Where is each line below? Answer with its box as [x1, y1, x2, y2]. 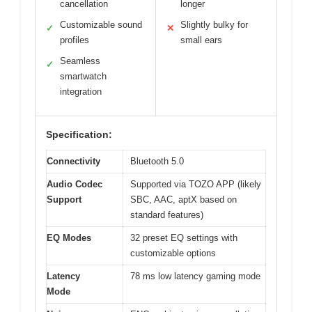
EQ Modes [47, 232, 91, 243]
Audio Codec [47, 178, 102, 189]
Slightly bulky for [180, 19, 248, 30]
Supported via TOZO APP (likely [130, 178, 261, 189]
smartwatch [60, 70, 107, 81]
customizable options [130, 247, 216, 258]
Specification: [46, 128, 112, 140]
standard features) [130, 209, 203, 220]
